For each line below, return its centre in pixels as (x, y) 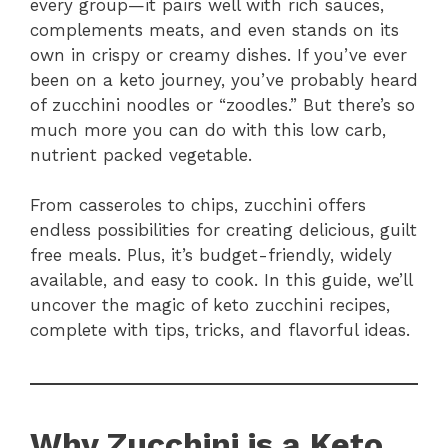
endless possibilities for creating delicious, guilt (223, 230)
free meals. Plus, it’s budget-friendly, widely (211, 255)
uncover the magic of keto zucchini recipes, (210, 305)
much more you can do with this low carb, (208, 129)
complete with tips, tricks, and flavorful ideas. (220, 330)
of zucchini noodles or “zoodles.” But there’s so (222, 104)
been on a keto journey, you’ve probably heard (224, 79)
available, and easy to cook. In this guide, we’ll (221, 280)
